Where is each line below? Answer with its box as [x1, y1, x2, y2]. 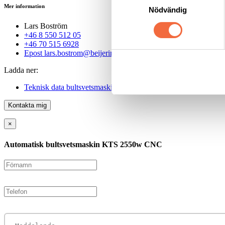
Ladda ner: [4, 66, 38, 75]
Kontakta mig [8, 101, 47, 109]
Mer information [4, 3, 45, 10]
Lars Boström [24, 22, 67, 31]
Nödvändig [148, 6, 187, 15]
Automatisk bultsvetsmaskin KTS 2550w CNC [4, 140, 162, 149]
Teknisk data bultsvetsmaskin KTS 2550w [24, 83, 158, 92]
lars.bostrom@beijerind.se [44, 49, 127, 58]
